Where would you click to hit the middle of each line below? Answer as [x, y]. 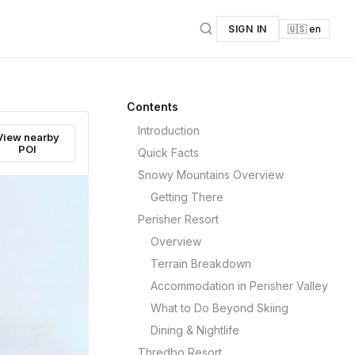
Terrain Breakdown [201, 263]
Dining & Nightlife [195, 330]
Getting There [187, 197]
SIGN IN [247, 29]
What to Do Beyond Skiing [219, 308]
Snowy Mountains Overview [211, 175]
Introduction [169, 130]
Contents [153, 107]
